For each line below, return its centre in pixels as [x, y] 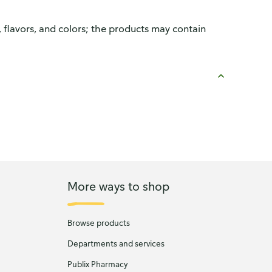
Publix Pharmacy [97, 264]
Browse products [98, 223]
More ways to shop [118, 186]
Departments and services [116, 243]
